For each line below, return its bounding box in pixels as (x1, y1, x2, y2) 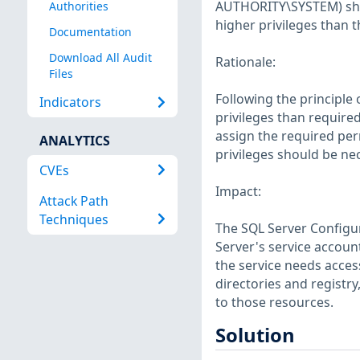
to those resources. (215, 293, 333, 312)
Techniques (39, 210, 108, 228)
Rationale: (215, 53, 276, 72)
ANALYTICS (39, 132, 110, 150)
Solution (215, 322, 295, 349)
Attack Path (39, 191, 108, 210)
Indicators (39, 92, 101, 111)
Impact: (215, 182, 261, 201)
